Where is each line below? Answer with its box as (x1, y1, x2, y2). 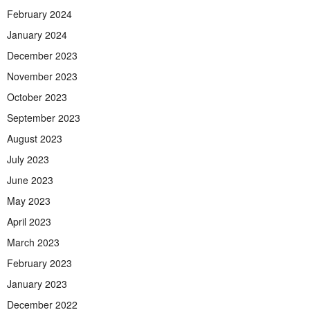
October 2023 (7, 90, 67, 104)
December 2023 (7, 48, 77, 63)
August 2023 (7, 131, 62, 146)
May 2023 (7, 194, 51, 208)
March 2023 (7, 235, 60, 250)
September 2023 (7, 111, 80, 125)
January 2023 (7, 277, 67, 291)
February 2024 (7, 7, 72, 21)
